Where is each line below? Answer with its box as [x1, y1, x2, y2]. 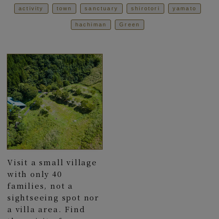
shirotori [131, 5, 160, 11]
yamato [172, 5, 197, 11]
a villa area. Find [7, 204, 86, 214]
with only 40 [7, 169, 63, 179]
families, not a [7, 180, 73, 191]
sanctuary [85, 5, 119, 11]
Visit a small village [7, 157, 97, 167]
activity [18, 5, 44, 11]
